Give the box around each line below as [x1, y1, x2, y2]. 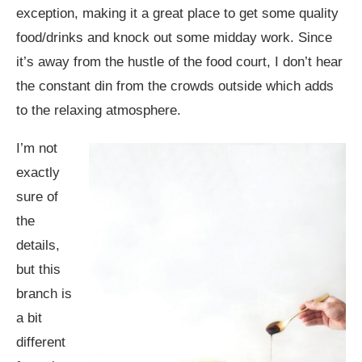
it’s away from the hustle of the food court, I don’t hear [16, 53, 343, 69]
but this [16, 261, 61, 277]
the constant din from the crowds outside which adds [16, 78, 334, 94]
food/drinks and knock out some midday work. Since [16, 29, 332, 45]
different [16, 334, 65, 350]
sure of [16, 188, 58, 204]
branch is [16, 285, 72, 301]
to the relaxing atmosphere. [16, 102, 181, 118]
